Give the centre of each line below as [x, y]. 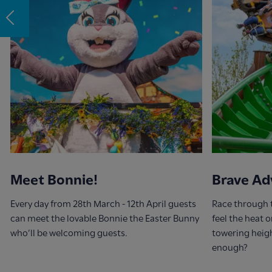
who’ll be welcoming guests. [69, 233]
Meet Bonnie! [54, 179]
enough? [229, 247]
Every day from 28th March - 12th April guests [103, 204]
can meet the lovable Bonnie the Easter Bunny [104, 218]
